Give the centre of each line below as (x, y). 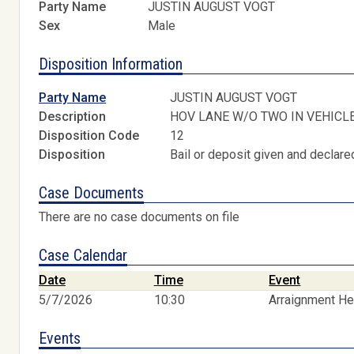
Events (60, 338)
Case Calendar (83, 256)
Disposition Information (111, 64)
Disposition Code (89, 136)
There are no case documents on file (139, 217)
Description (72, 117)
